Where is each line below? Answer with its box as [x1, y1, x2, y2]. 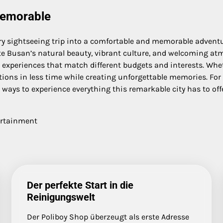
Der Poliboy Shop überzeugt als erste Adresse [26, 212, 189, 222]
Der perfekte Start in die [26, 179, 133, 192]
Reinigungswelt [26, 191, 95, 204]
